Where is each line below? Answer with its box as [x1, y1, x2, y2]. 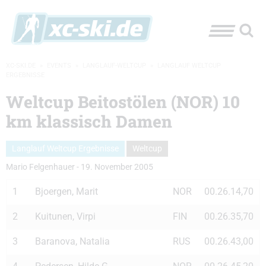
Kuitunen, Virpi [35, 210, 96, 222]
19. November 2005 [81, 161, 153, 172]
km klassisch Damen [6, 110, 172, 132]
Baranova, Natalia [35, 235, 110, 247]
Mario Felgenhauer [6, 161, 75, 172]
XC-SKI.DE [6, 62, 36, 69]
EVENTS [47, 62, 71, 69]
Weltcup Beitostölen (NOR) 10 [6, 91, 240, 113]
